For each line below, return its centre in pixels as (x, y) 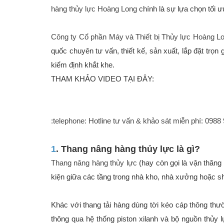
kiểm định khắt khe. (83, 65)
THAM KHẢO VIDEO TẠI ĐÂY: (102, 79)
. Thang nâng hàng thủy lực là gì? (128, 149)
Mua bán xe (68, 217)
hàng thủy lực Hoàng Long (94, 9)
